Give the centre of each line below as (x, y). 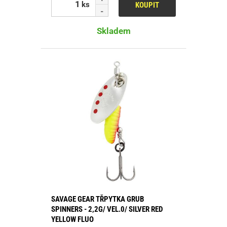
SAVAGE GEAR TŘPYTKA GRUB (98, 199)
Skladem (113, 31)
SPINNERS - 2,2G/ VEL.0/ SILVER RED (107, 209)
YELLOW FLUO (72, 219)
